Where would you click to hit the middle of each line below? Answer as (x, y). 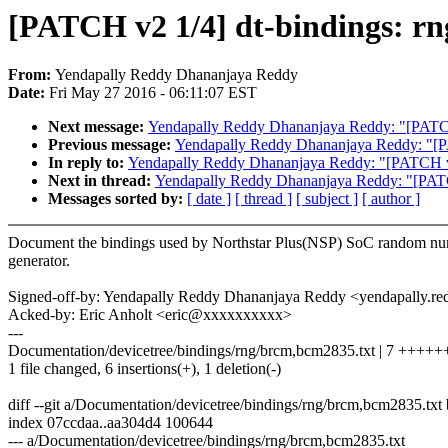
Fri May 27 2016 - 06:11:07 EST (153, 93)
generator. (39, 261)
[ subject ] (327, 199)
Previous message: (111, 145)
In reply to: (88, 163)
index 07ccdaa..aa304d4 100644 (110, 423)
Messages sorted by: (117, 199)
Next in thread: (101, 181)
